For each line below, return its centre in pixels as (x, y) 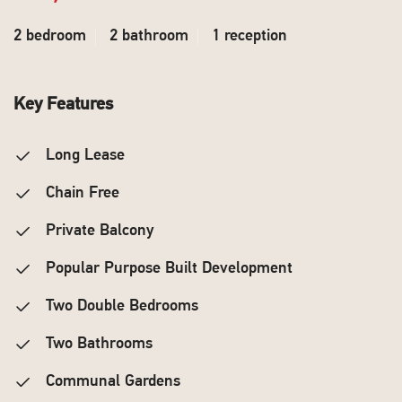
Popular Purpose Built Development (167, 269)
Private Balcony (97, 231)
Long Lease (83, 156)
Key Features (63, 105)
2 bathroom (149, 36)
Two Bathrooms (97, 344)
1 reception (249, 36)
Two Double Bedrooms (120, 306)
